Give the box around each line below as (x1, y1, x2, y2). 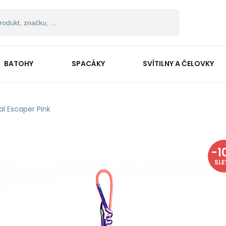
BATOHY (4, 58, 33, 69)
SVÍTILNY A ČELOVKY (143, 58, 214, 69)
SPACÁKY (71, 58, 105, 69)
